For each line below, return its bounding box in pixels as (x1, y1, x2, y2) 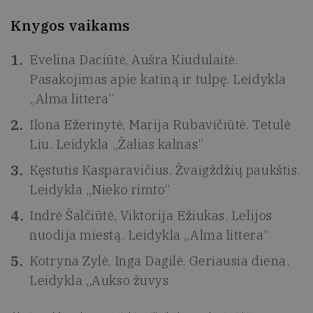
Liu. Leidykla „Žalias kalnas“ (29, 136, 204, 152)
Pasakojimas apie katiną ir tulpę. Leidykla (29, 71, 286, 87)
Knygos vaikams (10, 15, 130, 35)
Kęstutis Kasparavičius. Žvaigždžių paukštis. (29, 161, 300, 178)
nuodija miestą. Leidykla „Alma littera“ (29, 226, 270, 243)
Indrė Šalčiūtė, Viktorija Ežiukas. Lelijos (29, 207, 272, 224)
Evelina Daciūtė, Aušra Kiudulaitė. (29, 51, 238, 68)
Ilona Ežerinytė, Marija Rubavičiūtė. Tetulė (29, 116, 291, 133)
